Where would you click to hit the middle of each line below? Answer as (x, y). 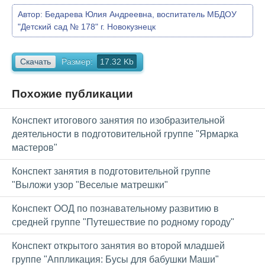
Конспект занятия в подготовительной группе (111, 171)
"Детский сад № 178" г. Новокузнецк (87, 26)
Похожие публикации (72, 93)
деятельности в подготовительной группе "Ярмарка (125, 134)
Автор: (31, 14)
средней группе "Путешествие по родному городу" (123, 222)
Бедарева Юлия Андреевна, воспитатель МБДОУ (141, 14)
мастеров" (35, 147)
